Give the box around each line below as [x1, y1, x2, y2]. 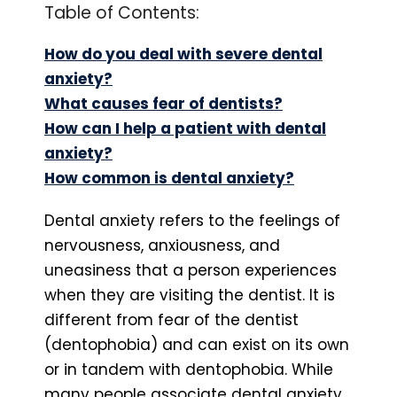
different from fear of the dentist [44, 308, 299, 331]
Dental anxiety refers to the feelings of [44, 209, 340, 231]
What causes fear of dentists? [44, 92, 283, 114]
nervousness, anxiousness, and [44, 234, 280, 256]
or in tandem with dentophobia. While [44, 358, 333, 380]
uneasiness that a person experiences [44, 259, 337, 281]
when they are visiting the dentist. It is [44, 284, 335, 306]
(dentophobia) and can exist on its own [44, 333, 349, 355]
